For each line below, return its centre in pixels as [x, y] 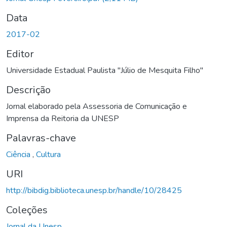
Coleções [27, 210]
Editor [20, 54]
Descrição [28, 90]
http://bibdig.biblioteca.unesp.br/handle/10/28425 [94, 190]
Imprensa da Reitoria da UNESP [63, 118]
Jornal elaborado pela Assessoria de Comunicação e [97, 106]
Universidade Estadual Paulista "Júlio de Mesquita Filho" [105, 70]
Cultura [48, 154]
